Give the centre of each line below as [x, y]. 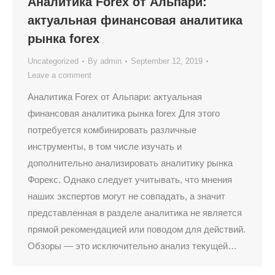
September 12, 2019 [167, 61]
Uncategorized [53, 61]
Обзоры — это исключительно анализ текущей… [132, 246]
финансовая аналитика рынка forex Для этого [124, 113]
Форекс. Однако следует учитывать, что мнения [130, 180]
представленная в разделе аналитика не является [135, 213]
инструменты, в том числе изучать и [105, 146]
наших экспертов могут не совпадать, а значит [126, 196]
